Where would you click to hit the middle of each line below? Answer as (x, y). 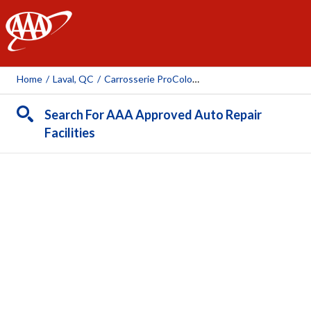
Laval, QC (73, 79)
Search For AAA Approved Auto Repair (153, 115)
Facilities (70, 133)
